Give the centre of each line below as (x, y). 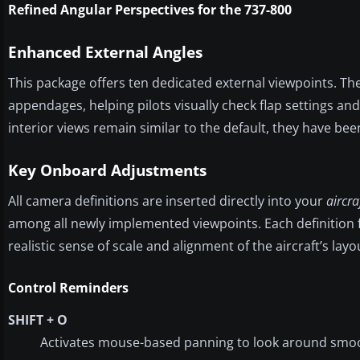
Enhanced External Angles (105, 52)
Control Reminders (68, 287)
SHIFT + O (38, 319)
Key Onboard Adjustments (107, 170)
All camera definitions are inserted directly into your (167, 200)
